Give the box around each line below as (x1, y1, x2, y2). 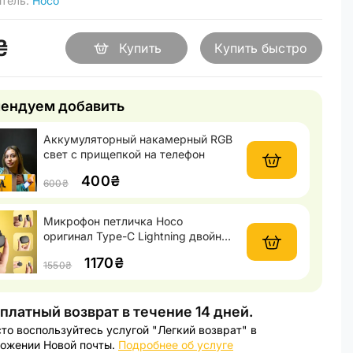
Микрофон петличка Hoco (43, 214, 183, 228)
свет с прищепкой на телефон (43, 147, 205, 161)
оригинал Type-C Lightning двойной (43, 229, 234, 243)
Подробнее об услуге (118, 338, 233, 351)
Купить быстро (214, 40, 308, 56)
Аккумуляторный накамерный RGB (43, 132, 232, 146)
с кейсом (43, 244, 93, 258)
